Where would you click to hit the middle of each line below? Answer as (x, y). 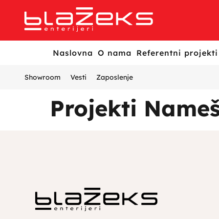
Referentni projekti (177, 53)
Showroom (43, 77)
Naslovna (73, 53)
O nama (114, 53)
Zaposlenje (115, 77)
